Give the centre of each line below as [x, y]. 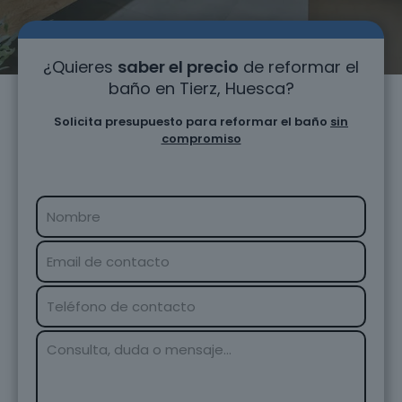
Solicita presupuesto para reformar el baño [192, 122]
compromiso [201, 139]
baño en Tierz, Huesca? [201, 88]
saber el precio [178, 67]
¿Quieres [80, 67]
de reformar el [299, 67]
